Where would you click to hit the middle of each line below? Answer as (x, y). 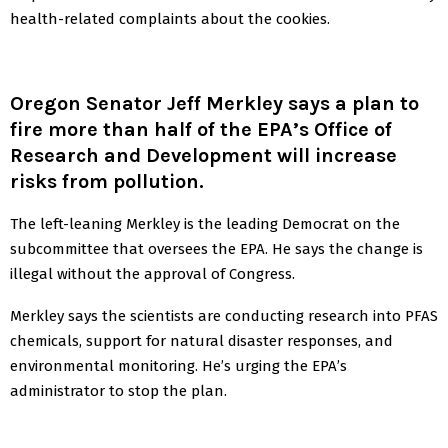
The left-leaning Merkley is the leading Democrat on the (205, 223)
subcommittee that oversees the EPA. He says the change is (216, 248)
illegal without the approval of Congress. (152, 273)
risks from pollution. (107, 181)
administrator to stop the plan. (118, 390)
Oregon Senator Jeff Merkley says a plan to (214, 103)
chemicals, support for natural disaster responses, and (201, 340)
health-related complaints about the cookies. (170, 18)
